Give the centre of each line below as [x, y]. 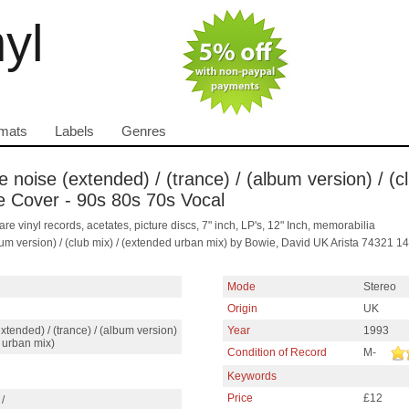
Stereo [380, 287]
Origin [242, 309]
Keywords [252, 376]
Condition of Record [277, 352]
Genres [144, 131]
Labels [74, 131]
